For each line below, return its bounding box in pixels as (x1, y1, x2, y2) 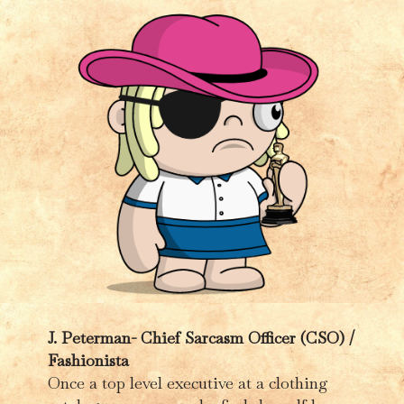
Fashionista (47, 349, 129, 371)
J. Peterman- (47, 326, 141, 348)
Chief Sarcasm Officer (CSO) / (140, 326, 354, 348)
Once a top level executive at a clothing (47, 372, 328, 393)
